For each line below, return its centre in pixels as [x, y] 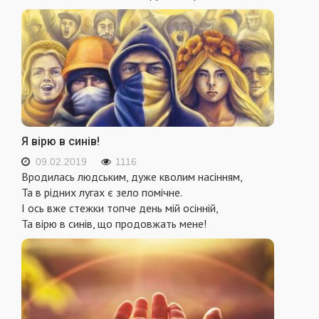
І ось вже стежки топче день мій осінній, [120, 208]
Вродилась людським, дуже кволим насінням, [132, 177]
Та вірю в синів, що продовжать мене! [114, 224]
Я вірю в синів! [61, 142]
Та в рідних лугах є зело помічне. [102, 193]
